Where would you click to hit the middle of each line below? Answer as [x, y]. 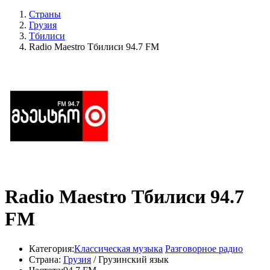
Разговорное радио [204, 248]
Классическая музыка [118, 248]
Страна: [45, 259]
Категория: [52, 248]
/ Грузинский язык [130, 259]
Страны [45, 14]
